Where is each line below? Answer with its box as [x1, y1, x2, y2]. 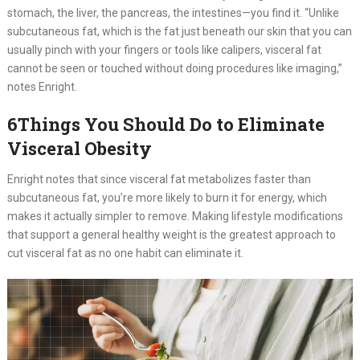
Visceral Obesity [6, 137, 152, 160]
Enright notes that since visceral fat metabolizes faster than [6, 173, 311, 186]
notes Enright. [6, 80, 77, 93]
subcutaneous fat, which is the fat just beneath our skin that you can [6, 25, 352, 38]
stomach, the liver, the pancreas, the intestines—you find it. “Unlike [6, 6, 339, 19]
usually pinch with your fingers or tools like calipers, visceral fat [6, 43, 321, 56]
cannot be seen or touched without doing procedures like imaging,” [6, 62, 342, 75]
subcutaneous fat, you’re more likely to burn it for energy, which [6, 191, 327, 204]
